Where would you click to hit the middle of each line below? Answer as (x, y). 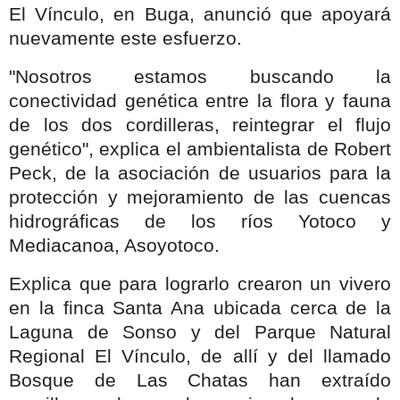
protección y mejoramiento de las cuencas (200, 198)
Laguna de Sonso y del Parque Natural (200, 333)
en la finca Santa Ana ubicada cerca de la (200, 308)
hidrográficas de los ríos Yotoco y (200, 222)
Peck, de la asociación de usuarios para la (200, 174)
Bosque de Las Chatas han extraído (200, 381)
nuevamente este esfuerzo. (125, 39)
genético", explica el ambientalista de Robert (200, 150)
